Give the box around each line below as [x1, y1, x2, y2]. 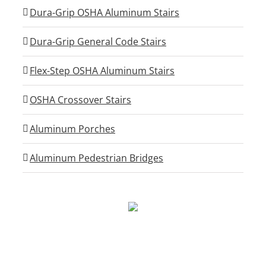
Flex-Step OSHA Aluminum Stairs [30, 64, 175, 77]
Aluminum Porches [30, 122, 115, 135]
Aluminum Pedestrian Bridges [30, 151, 163, 164]
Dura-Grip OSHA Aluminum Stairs [30, 6, 179, 19]
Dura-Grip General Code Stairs [30, 35, 166, 48]
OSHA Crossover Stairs [30, 93, 131, 106]
